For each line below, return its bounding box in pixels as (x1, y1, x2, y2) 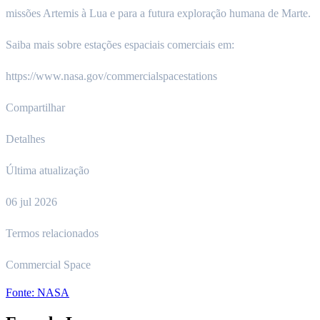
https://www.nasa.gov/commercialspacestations (6, 69, 217, 82)
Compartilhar (6, 101, 65, 114)
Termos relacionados (6, 226, 99, 239)
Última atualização (6, 164, 89, 176)
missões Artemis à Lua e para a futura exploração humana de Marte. (6, 6, 311, 19)
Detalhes (6, 132, 45, 145)
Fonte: (6, 286, 37, 299)
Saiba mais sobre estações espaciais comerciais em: (6, 38, 234, 51)
